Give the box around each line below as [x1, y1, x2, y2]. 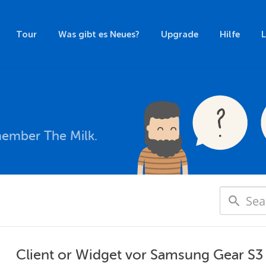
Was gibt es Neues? [58, 29, 140, 40]
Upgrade [161, 29, 198, 40]
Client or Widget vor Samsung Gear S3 [16, 247, 263, 263]
